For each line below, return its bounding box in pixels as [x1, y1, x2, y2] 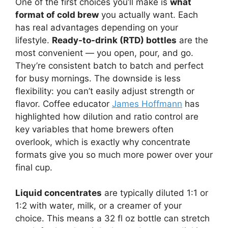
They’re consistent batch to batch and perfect [15, 60, 204, 71]
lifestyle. [15, 35, 52, 45]
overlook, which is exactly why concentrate [15, 136, 190, 147]
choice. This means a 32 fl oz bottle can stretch [15, 213, 210, 224]
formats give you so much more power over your [15, 149, 213, 160]
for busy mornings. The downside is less [15, 73, 181, 83]
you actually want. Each [99, 9, 198, 20]
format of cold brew [15, 9, 99, 20]
